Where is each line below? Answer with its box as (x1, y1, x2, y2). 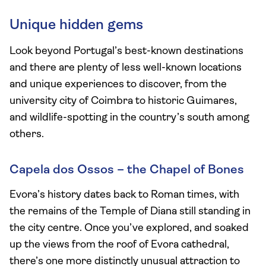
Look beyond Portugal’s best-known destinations (9, 46, 243, 57)
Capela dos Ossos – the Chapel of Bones (9, 164, 244, 176)
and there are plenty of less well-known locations (9, 62, 242, 74)
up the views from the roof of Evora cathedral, (9, 239, 229, 251)
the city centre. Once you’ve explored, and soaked (9, 223, 249, 234)
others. (9, 129, 44, 140)
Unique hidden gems (9, 18, 143, 33)
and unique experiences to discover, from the (9, 79, 227, 90)
